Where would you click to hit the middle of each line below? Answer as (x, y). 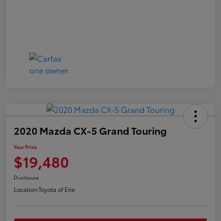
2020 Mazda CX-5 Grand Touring (90, 130)
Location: (26, 189)
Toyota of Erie (57, 189)
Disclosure (26, 177)
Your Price (25, 147)
